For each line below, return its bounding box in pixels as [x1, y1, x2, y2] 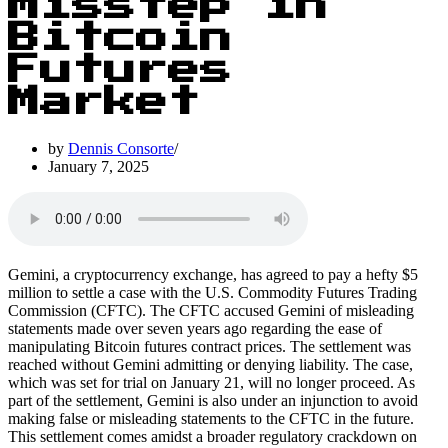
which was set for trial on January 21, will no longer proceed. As [8, 373, 415, 391]
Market [8, 86, 200, 119]
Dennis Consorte [68, 139, 174, 157]
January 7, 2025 [48, 157, 149, 175]
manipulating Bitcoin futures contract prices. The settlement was [8, 337, 411, 355]
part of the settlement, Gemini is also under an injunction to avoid [8, 391, 418, 409]
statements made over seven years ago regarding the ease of [8, 319, 382, 337]
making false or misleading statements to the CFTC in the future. [8, 409, 414, 427]
